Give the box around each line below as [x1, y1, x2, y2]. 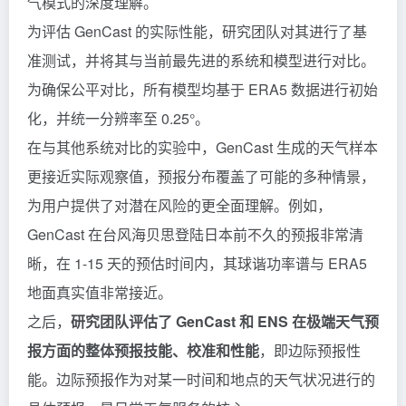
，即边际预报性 [259, 339, 361, 361]
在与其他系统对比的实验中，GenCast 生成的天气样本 [27, 136, 378, 158]
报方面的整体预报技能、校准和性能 [27, 339, 259, 361]
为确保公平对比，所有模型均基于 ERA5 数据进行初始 [27, 78, 378, 100]
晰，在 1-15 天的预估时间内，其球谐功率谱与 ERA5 [27, 252, 367, 274]
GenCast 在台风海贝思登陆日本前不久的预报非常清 [27, 223, 363, 245]
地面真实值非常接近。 [27, 281, 172, 303]
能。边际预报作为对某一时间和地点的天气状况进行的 [27, 368, 375, 390]
